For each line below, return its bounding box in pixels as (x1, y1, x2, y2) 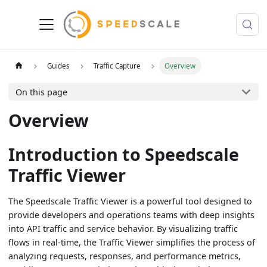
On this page (15, 86, 67, 98)
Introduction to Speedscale (8, 142, 240, 166)
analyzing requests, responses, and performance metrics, (8, 250, 241, 262)
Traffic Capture (94, 61, 141, 70)
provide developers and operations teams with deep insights (8, 209, 255, 221)
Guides (47, 61, 70, 70)
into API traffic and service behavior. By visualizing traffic (8, 222, 238, 234)
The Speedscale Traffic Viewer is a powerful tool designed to (8, 195, 253, 207)
